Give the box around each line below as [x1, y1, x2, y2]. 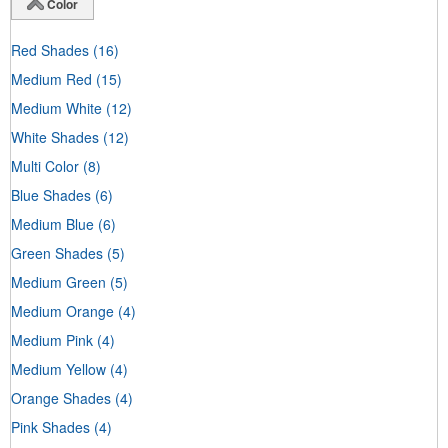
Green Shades [11, 242, 103, 263]
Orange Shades [11, 387, 111, 408]
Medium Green [11, 271, 106, 292]
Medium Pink [11, 329, 93, 350]
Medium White [11, 97, 102, 118]
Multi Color [11, 155, 79, 176]
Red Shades [11, 39, 89, 60]
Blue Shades [11, 184, 91, 205]
